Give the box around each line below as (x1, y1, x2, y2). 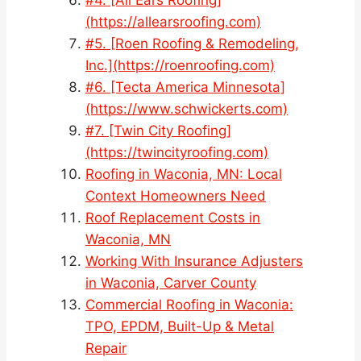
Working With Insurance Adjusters (85, 252, 303, 269)
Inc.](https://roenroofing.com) (85, 56, 275, 73)
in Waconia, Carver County (85, 274, 256, 291)
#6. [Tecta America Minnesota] (85, 78, 285, 95)
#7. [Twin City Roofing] (85, 122, 231, 139)
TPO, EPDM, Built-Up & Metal (85, 317, 274, 334)
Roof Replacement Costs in (85, 209, 260, 226)
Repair (85, 339, 127, 356)
